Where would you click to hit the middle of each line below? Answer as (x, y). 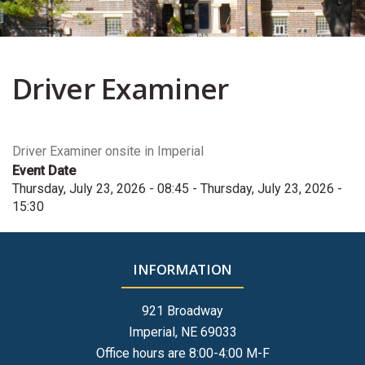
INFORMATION (182, 269)
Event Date (44, 171)
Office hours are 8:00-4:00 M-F (182, 353)
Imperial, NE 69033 (182, 332)
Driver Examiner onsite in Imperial (108, 151)
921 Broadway (182, 311)
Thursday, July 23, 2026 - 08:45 (101, 189)
